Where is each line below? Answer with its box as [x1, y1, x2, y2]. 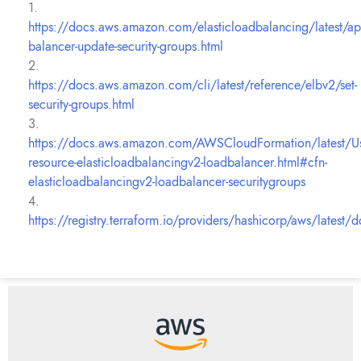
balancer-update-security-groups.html [28, 37, 223, 56]
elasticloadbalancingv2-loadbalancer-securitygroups [28, 172, 305, 191]
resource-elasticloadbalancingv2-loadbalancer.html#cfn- [28, 153, 327, 172]
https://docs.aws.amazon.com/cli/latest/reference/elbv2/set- [28, 76, 357, 94]
